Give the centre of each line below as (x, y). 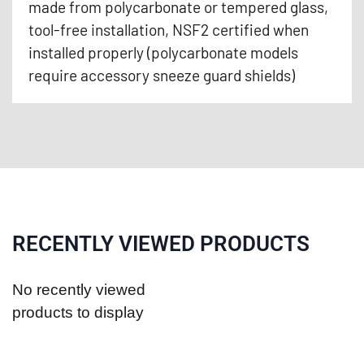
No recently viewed (79, 289)
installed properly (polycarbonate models (163, 52)
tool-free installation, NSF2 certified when (169, 29)
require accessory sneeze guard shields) (162, 75)
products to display (78, 312)
